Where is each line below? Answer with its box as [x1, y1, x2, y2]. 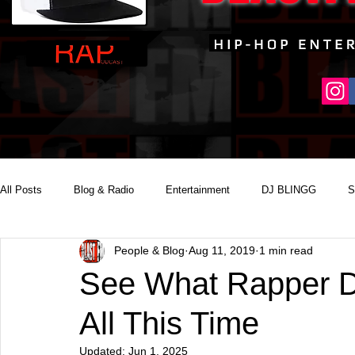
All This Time [79, 305, 259, 341]
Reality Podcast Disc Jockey [32, 246, 165, 259]
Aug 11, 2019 [189, 244, 255, 258]
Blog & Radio [74, 183, 134, 196]
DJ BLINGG [261, 183, 316, 196]
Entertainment [166, 183, 230, 196]
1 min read [259, 244, 313, 258]
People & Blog [114, 244, 185, 258]
